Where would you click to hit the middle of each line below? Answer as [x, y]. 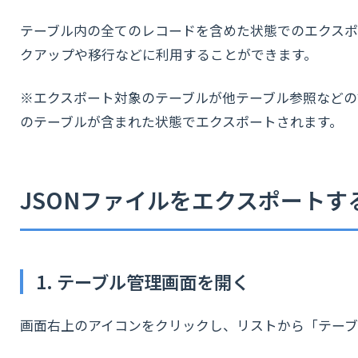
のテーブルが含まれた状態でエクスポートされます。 [181, 121]
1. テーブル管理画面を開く [143, 281]
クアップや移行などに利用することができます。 [169, 54]
